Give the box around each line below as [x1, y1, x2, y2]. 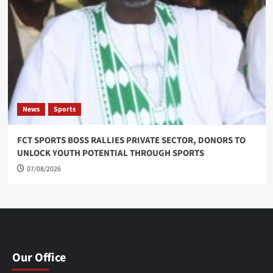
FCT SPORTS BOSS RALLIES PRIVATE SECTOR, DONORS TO [16, 133, 246, 147]
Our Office [12, 249, 66, 266]
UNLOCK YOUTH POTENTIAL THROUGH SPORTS [16, 146, 204, 160]
